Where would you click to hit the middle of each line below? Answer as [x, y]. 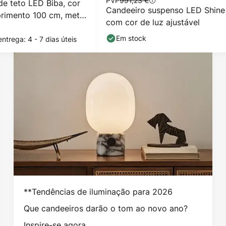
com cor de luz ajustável [153, 22]
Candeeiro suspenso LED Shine [165, 10]
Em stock [131, 38]
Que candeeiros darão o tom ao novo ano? [105, 208]
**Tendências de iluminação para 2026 [98, 191]
